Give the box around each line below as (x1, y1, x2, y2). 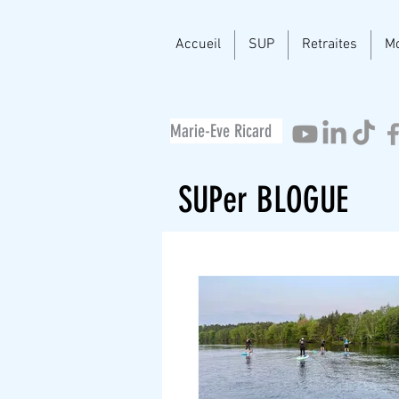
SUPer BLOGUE (178, 179, 348, 221)
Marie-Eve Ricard (170, 120, 272, 142)
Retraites (302, 36, 357, 53)
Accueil (175, 36, 221, 53)
